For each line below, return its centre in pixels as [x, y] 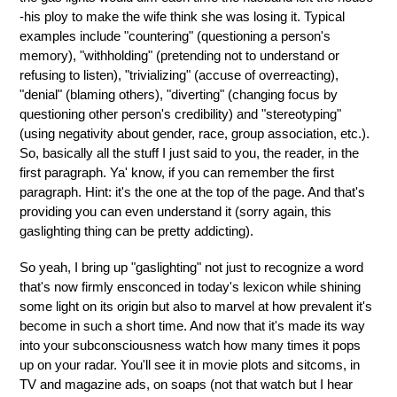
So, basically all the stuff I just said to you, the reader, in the [189, 152]
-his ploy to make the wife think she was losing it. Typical [182, 16]
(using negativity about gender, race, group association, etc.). [195, 133]
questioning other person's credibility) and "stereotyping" [180, 113]
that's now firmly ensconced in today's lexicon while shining [190, 287]
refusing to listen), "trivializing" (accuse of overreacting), [179, 74]
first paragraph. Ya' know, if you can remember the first [177, 172]
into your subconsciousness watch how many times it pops [190, 346]
